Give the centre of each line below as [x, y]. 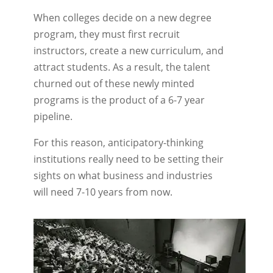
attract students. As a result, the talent [122, 67]
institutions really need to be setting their [128, 159]
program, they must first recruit [106, 34]
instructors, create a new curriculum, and [128, 51]
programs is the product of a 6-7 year [119, 100]
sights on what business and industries [123, 175]
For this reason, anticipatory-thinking [118, 143]
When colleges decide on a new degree [122, 18]
